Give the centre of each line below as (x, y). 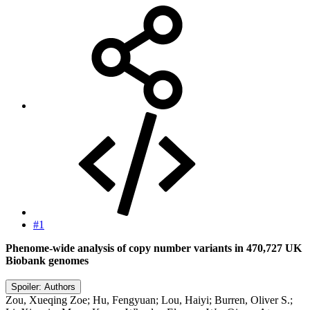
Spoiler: (28, 286)
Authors (60, 286)
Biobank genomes (47, 260)
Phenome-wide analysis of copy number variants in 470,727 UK (154, 248)
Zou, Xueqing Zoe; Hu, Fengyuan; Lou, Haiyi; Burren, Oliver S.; (149, 300)
